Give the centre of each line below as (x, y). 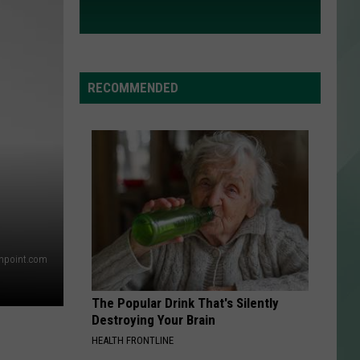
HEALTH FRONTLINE (133, 340)
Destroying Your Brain (153, 320)
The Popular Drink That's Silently (185, 303)
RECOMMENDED (133, 88)
